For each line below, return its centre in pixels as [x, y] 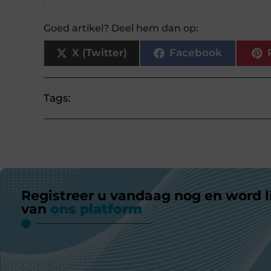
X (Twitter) [99, 53]
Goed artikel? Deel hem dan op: [121, 28]
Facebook [195, 53]
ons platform [96, 209]
